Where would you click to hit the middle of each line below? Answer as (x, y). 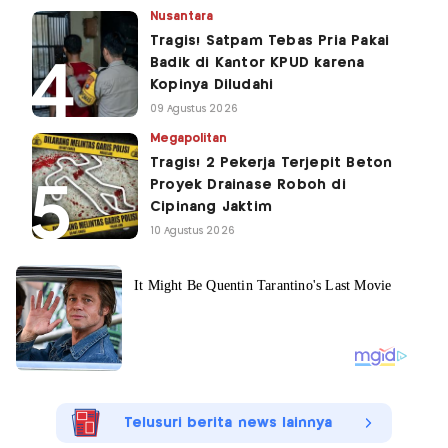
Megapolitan (189, 139)
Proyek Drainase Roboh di (248, 185)
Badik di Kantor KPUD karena (257, 63)
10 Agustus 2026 (192, 231)
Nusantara (182, 17)
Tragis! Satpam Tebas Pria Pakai (270, 41)
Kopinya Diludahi (212, 85)
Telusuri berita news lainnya (228, 423)
